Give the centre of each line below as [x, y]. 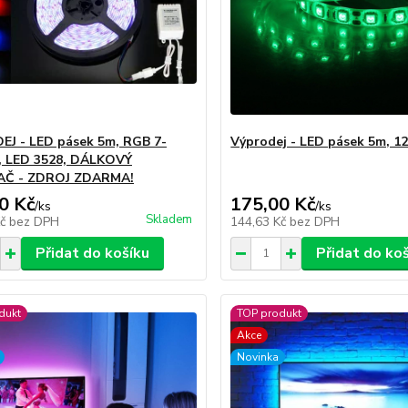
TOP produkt [270, 313]
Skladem [169, 219]
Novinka [258, 357]
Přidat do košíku [92, 253]
